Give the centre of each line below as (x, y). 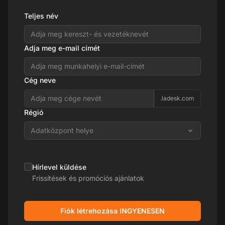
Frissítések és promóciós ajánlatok (88, 178)
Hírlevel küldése (59, 167)
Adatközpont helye (62, 130)
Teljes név (41, 16)
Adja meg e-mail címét (62, 48)
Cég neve (40, 80)
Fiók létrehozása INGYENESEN (113, 210)
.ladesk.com (177, 98)
